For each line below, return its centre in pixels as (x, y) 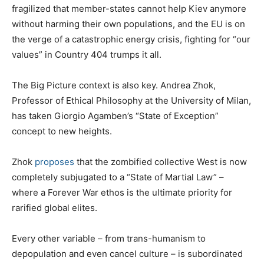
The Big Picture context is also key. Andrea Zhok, (114, 85)
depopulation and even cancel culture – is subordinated (127, 253)
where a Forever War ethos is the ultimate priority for (122, 192)
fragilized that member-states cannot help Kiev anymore (129, 8)
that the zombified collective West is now (161, 161)
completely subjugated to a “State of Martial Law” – (118, 177)
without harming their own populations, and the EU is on (128, 24)
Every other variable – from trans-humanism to (109, 238)
